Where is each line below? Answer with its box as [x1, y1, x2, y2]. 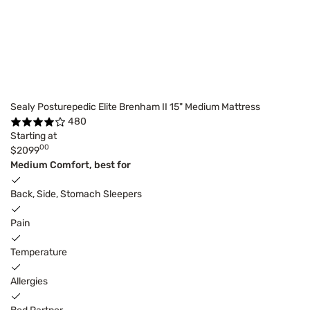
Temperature [10, 246, 67, 258]
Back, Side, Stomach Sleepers [10, 188, 142, 200]
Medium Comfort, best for [10, 158, 131, 171]
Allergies [10, 275, 48, 287]
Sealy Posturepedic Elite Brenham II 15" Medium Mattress [10, 100, 260, 113]
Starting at [10, 129, 57, 142]
